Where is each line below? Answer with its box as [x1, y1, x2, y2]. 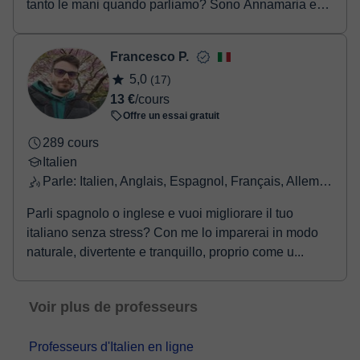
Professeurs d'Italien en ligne [29, 340, 194, 354]
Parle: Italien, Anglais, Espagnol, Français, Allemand [318, 174, 332, 188]
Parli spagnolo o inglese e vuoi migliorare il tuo [27, 207, 293, 220]
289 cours [43, 136, 99, 149]
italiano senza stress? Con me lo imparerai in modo [27, 226, 318, 239]
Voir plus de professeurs [29, 299, 198, 315]
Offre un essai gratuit [123, 110, 219, 121]
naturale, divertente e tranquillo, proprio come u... [27, 245, 304, 259]
